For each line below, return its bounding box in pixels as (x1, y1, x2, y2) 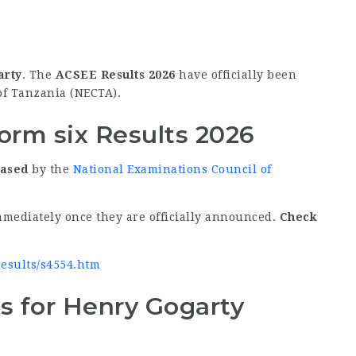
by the (28, 163, 73, 176)
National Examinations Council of (72, 163, 272, 176)
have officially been (175, 68, 296, 81)
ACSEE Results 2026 (55, 68, 176, 81)
